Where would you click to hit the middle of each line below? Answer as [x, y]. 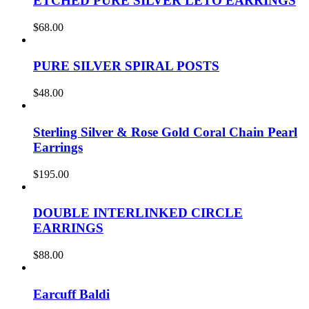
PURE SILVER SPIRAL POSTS [126, 66]
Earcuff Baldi [71, 294]
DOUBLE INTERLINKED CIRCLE [138, 213]
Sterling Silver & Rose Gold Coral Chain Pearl [165, 132]
